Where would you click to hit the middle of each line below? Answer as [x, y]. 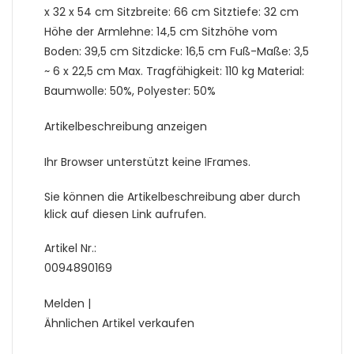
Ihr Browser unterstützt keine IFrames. [147, 162]
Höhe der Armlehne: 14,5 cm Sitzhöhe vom [161, 32]
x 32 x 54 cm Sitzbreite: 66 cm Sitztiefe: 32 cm [171, 12]
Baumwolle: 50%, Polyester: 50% [130, 91]
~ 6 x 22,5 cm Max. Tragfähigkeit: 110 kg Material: [174, 72]
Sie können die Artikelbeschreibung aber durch [172, 197]
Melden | [68, 304]
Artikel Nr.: [70, 249]
